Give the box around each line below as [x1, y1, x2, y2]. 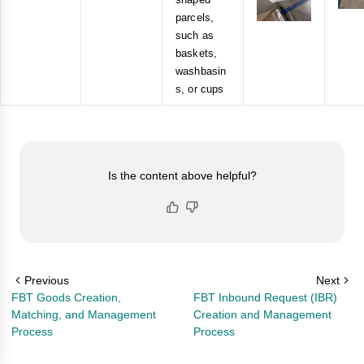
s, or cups [175, 82, 224, 95]
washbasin [175, 64, 227, 77]
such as [175, 28, 214, 41]
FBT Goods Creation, [11, 290, 121, 304]
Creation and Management [193, 307, 331, 321]
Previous [24, 273, 69, 287]
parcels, [175, 11, 214, 24]
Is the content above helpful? [107, 168, 257, 182]
